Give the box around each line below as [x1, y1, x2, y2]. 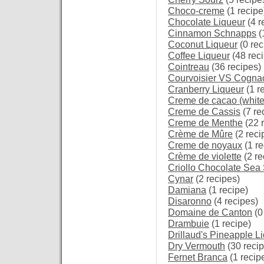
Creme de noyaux [168, 140, 242, 150]
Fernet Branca [168, 252, 227, 262]
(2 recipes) [193, 174, 240, 184]
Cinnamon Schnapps [168, 28, 256, 38]
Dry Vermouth [168, 241, 225, 251]
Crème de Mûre [168, 129, 233, 139]
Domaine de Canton [168, 207, 252, 217]
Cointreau [168, 62, 209, 72]
